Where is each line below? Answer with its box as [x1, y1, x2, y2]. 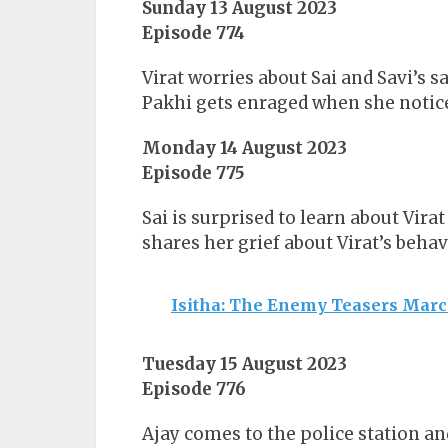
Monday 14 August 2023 [142, 137, 347, 160]
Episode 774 [142, 22, 245, 45]
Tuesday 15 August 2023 [142, 353, 347, 376]
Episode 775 [142, 162, 245, 185]
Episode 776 [142, 378, 246, 401]
